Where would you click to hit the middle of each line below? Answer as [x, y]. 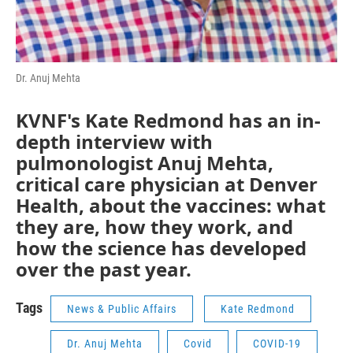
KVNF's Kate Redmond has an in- [168, 120]
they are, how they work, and [154, 227]
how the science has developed [161, 248]
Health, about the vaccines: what [171, 205]
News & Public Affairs [122, 309]
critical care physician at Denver [167, 184]
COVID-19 [277, 344]
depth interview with [114, 141]
